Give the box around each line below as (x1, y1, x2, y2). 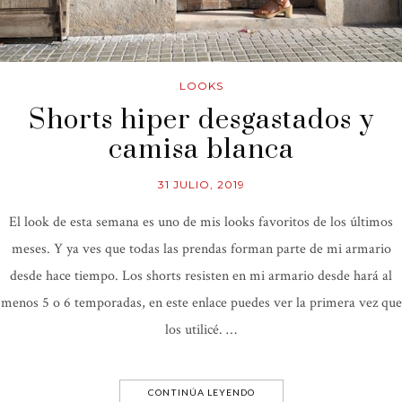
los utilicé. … (165, 320, 237, 340)
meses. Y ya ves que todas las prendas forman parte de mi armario (11, 240, 391, 259)
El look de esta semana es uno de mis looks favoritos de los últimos (9, 213, 393, 232)
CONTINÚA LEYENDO (147, 387, 255, 398)
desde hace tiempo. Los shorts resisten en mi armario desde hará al (10, 267, 392, 286)
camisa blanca (108, 133, 294, 168)
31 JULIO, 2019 (157, 178, 245, 192)
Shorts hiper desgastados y (28, 103, 374, 138)
